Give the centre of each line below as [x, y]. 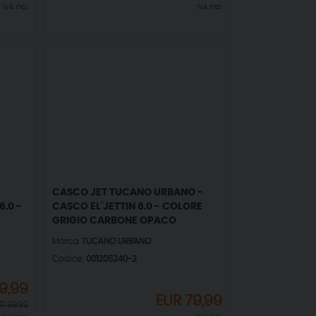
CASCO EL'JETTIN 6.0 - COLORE [128, 207]
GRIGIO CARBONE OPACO [115, 221]
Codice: [69, 259]
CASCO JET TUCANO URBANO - [128, 193]
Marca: [67, 242]
